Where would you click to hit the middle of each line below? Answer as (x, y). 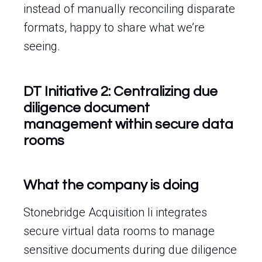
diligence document (87, 108)
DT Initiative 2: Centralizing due (120, 92)
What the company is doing (111, 185)
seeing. (42, 46)
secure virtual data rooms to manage (119, 231)
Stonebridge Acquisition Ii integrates (115, 212)
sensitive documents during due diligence (130, 250)
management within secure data (128, 124)
